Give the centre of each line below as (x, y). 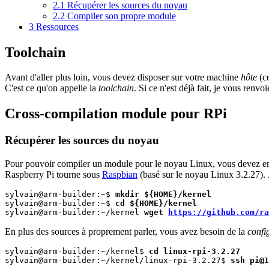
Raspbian (120, 174)
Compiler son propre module (122, 16)
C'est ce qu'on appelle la (52, 88)
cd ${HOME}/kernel (156, 203)
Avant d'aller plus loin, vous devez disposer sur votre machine (123, 77)
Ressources (57, 26)
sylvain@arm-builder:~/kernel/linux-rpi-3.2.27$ (118, 260)
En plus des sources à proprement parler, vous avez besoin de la (126, 231)
